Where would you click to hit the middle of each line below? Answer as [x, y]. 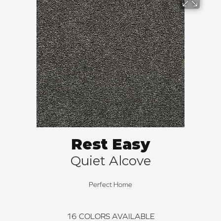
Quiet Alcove [110, 161]
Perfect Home [110, 184]
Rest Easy [110, 144]
